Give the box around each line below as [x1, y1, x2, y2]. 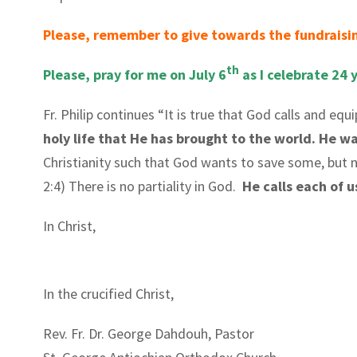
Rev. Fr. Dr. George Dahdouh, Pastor [42, 324, 254, 343]
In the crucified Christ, [42, 284, 174, 303]
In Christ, [42, 216, 96, 235]
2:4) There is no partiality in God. [42, 176, 242, 195]
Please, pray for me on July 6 [42, 65, 226, 84]
